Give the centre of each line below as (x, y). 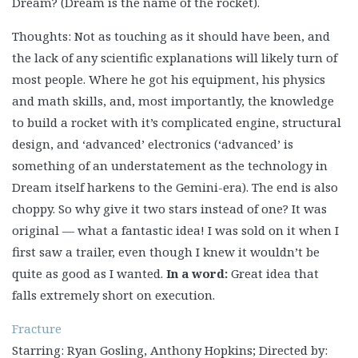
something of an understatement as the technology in (170, 165)
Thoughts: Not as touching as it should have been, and (171, 36)
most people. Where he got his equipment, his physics (169, 79)
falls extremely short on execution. (113, 295)
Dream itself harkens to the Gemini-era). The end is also (175, 187)
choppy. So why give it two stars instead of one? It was (169, 209)
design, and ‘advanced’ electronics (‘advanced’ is (153, 144)
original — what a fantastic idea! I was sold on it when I (175, 230)
